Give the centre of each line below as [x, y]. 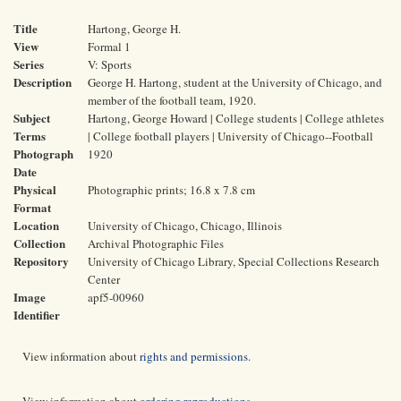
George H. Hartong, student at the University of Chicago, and [235, 82]
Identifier [37, 315]
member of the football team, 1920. [172, 100]
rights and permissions [194, 356]
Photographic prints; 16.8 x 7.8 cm [171, 190]
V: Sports [110, 64]
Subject [32, 118]
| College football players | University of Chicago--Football [230, 136]
